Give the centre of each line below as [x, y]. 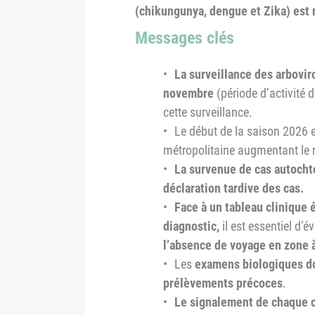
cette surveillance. [208, 112]
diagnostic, [191, 226]
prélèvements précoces [223, 283]
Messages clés [185, 38]
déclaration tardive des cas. [233, 188]
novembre [188, 93]
